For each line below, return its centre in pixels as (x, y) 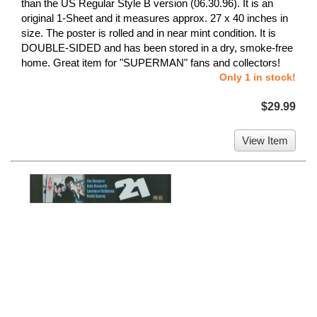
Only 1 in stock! (258, 77)
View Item (265, 141)
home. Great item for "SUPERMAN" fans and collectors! (151, 63)
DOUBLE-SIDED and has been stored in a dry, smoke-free (157, 48)
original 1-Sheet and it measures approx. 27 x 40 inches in (155, 18)
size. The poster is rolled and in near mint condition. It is (149, 33)
